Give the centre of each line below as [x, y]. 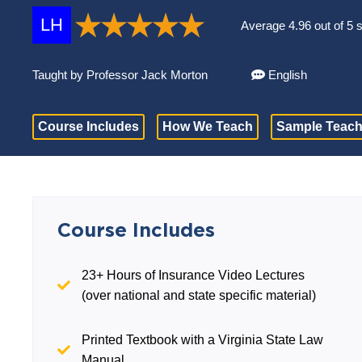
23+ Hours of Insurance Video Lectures [194, 275]
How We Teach [208, 126]
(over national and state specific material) [199, 295]
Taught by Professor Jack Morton [122, 75]
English [286, 75]
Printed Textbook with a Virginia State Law [203, 340]
